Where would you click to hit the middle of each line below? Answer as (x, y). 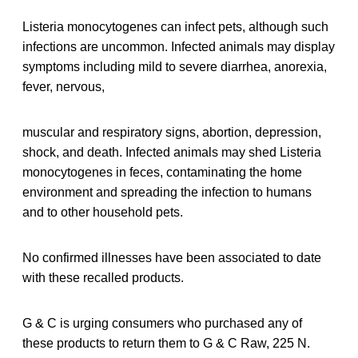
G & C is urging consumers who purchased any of (162, 323)
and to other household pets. (103, 212)
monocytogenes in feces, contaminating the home (162, 172)
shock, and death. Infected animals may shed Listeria (172, 152)
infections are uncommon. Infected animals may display (179, 46)
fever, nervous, (64, 86)
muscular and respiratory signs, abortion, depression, (172, 132)
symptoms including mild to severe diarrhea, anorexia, (175, 66)
